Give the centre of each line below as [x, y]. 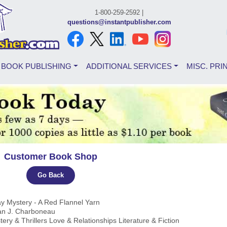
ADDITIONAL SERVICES [129, 66]
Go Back [50, 175]
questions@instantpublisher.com [119, 22]
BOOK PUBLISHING [36, 66]
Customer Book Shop [50, 156]
